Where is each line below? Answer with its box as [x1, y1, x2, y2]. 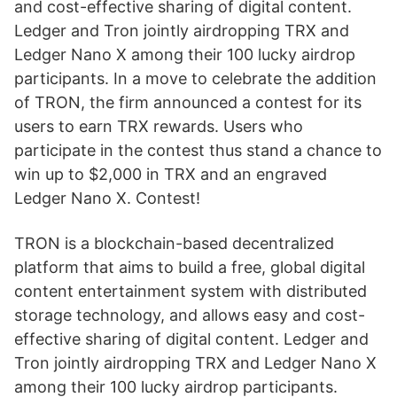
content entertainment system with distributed [14, 282, 367, 300]
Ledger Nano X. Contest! [14, 189, 200, 207]
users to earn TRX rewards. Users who [14, 117, 303, 136]
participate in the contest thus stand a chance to [14, 141, 382, 160]
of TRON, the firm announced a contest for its [14, 93, 362, 112]
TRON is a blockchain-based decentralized [14, 234, 334, 253]
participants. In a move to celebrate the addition [14, 69, 377, 88]
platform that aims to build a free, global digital [14, 258, 365, 276]
